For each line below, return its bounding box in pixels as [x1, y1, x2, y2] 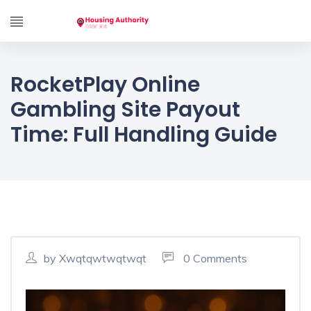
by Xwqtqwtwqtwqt [44, 251, 146, 265]
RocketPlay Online [10, 69, 200, 99]
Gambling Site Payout [10, 94, 240, 124]
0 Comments [180, 251, 247, 265]
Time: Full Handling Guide [10, 119, 277, 149]
